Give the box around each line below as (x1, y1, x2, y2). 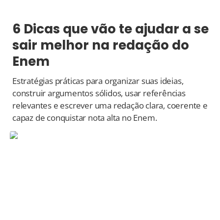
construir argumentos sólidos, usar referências (12, 87, 186, 99)
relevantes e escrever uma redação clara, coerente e (12, 100, 208, 111)
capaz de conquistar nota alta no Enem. (12, 112, 157, 124)
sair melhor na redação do (12, 36, 189, 55)
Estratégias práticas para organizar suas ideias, (12, 75, 184, 87)
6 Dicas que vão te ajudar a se (12, 20, 209, 38)
